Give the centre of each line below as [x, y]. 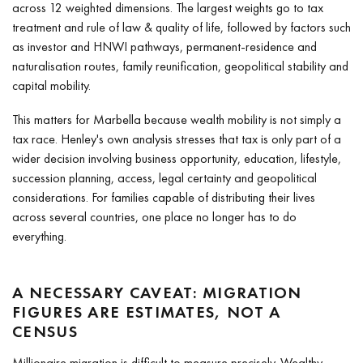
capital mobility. [51, 85]
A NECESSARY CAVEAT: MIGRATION [157, 292]
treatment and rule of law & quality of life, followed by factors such [181, 27]
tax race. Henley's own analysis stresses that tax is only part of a [177, 139]
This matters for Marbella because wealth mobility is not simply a [177, 119]
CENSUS [45, 331]
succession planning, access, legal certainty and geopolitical [164, 177]
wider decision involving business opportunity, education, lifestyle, [177, 158]
